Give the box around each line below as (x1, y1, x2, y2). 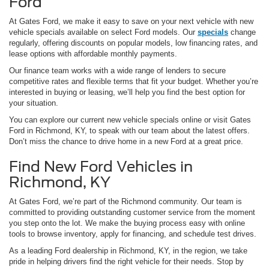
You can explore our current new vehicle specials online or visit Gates (9, 115, 251, 124)
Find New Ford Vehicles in (9, 157, 193, 175)
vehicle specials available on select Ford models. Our (9, 27, 198, 37)
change (228, 27, 256, 37)
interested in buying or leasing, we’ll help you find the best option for (9, 87, 245, 97)
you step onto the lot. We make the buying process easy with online (9, 218, 245, 228)
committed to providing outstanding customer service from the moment (9, 207, 255, 217)
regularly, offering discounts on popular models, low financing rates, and (9, 38, 258, 47)
